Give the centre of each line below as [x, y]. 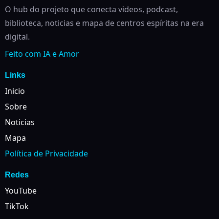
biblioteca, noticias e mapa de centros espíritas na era [104, 23]
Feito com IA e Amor [42, 54]
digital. [17, 37]
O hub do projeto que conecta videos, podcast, [91, 9]
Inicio [15, 91]
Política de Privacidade [46, 153]
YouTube [21, 191]
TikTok [17, 206]
